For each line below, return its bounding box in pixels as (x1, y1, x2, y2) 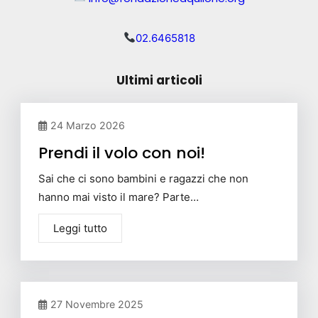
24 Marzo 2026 (50, 119, 125, 131)
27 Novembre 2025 (50, 297, 143, 310)
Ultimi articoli (116, 71, 202, 89)
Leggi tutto (53, 221, 107, 235)
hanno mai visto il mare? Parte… (38, 190, 199, 204)
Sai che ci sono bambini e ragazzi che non (38, 171, 248, 185)
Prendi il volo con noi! (38, 141, 205, 164)
